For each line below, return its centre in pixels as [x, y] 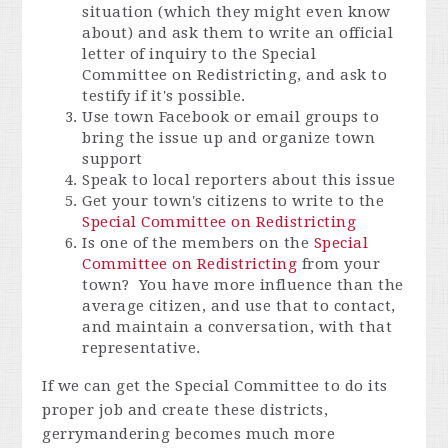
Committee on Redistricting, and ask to [235, 74]
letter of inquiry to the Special [199, 53]
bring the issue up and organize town [229, 137]
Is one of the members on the [198, 242]
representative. [141, 347]
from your [339, 263]
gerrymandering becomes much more [189, 433]
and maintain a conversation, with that [237, 326]
